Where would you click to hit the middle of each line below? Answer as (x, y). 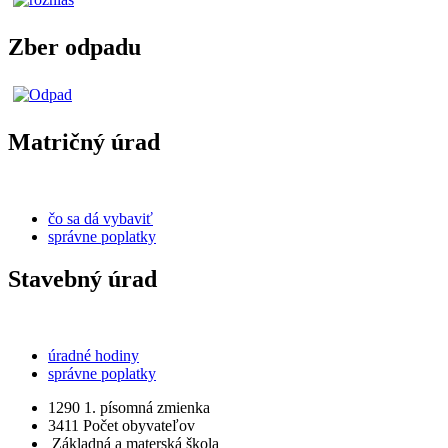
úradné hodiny (93, 355)
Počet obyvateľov (137, 425)
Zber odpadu (74, 47)
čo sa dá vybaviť (100, 218)
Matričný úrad (84, 141)
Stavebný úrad (82, 278)
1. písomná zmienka (145, 407)
